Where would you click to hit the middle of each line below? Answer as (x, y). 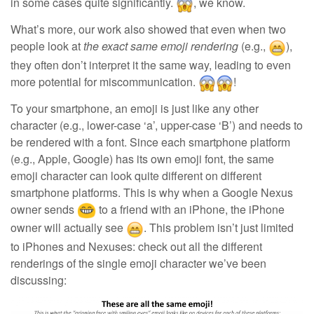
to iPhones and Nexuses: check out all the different (136, 246)
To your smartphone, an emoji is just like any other (135, 108)
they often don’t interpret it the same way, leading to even (151, 64)
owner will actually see (68, 228)
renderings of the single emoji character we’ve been (138, 263)
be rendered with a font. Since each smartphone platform (150, 142)
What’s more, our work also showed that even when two (148, 29)
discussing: (39, 280)
